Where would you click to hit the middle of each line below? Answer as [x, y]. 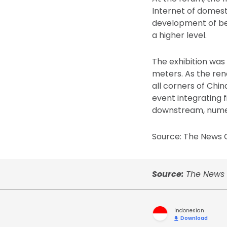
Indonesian [189, 211]
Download [194, 218]
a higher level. [179, 35]
